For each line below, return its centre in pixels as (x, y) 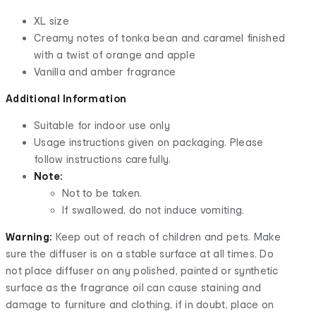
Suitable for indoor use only (102, 125)
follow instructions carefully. (103, 159)
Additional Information (66, 98)
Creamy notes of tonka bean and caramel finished (160, 37)
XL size (51, 20)
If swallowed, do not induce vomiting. (153, 209)
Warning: (31, 236)
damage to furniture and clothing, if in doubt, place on (140, 304)
